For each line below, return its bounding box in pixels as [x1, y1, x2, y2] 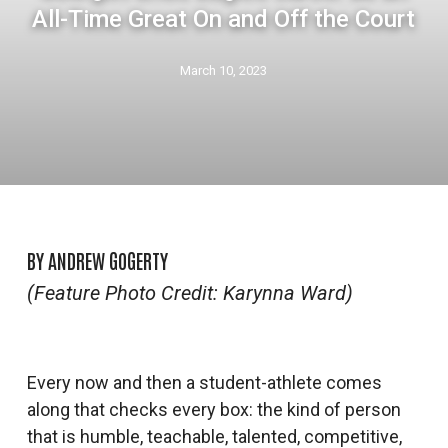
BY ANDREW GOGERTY [26, 247, 168, 273]
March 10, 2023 [180, 62, 268, 78]
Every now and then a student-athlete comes [26, 372, 382, 393]
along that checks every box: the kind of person [26, 399, 401, 420]
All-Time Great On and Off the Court [32, 4, 416, 33]
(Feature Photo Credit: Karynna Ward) [26, 281, 353, 305]
